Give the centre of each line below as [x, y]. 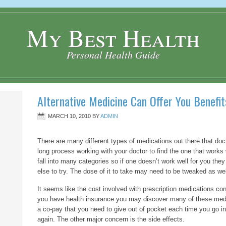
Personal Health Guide [113, 54]
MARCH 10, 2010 [69, 116]
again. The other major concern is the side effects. [111, 219]
